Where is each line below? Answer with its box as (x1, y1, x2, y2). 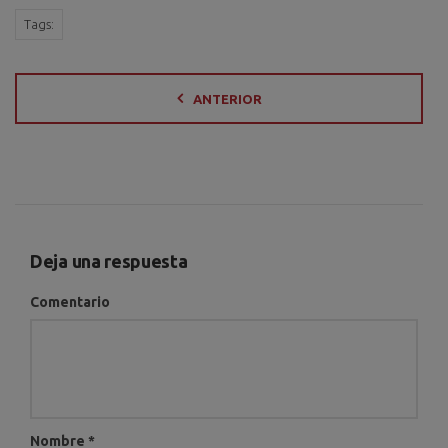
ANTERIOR (192, 92, 262, 106)
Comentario (30, 294, 110, 310)
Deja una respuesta (30, 251, 188, 271)
